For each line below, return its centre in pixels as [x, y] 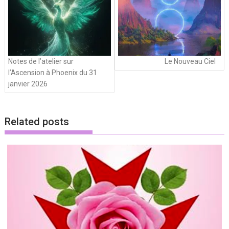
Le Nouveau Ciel [190, 61]
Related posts [37, 122]
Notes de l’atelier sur [41, 61]
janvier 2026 [28, 84]
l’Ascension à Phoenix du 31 [53, 72]
